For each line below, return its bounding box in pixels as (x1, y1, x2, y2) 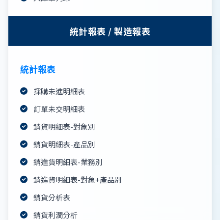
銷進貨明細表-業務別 (33, 156, 103, 167)
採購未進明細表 (33, 85, 85, 96)
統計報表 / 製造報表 (70, 24, 150, 37)
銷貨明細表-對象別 (33, 121, 95, 132)
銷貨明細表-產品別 (33, 138, 95, 149)
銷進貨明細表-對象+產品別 (33, 174, 122, 185)
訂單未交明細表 (33, 103, 85, 114)
